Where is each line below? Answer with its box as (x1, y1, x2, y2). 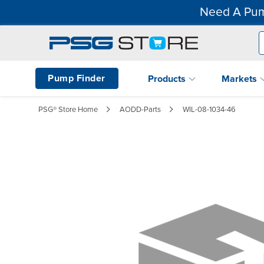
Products (148, 72, 188, 85)
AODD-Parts (120, 104, 161, 114)
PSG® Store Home (38, 104, 98, 114)
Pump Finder (48, 72, 105, 84)
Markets (222, 72, 259, 85)
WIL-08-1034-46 (183, 104, 236, 114)
